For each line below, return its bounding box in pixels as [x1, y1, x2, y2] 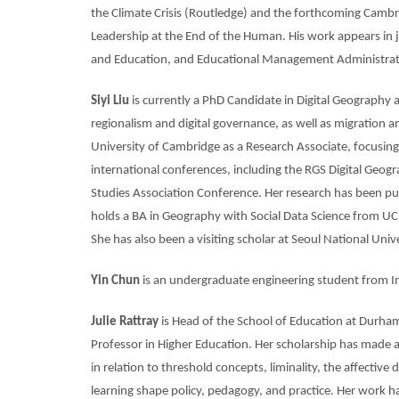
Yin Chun [91, 273, 140, 288]
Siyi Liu [91, 94, 132, 108]
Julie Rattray [91, 314, 159, 329]
